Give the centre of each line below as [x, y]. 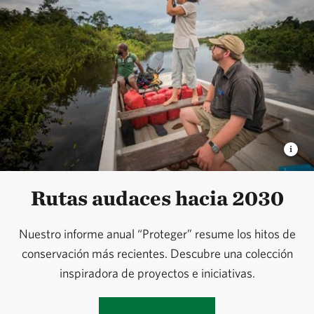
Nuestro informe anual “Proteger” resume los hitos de [157, 234]
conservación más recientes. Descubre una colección [157, 254]
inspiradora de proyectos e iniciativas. [157, 273]
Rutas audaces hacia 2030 [157, 198]
